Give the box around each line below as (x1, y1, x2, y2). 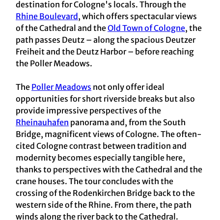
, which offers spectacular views (78, 11, 197, 22)
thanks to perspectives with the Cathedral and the (16, 165, 202, 175)
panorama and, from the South (69, 117, 186, 128)
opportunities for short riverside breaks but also (16, 94, 195, 104)
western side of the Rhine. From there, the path (16, 200, 192, 210)
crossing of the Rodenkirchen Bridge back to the (16, 188, 195, 198)
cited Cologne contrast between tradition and (16, 141, 187, 151)
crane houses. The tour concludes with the (16, 176, 173, 187)
